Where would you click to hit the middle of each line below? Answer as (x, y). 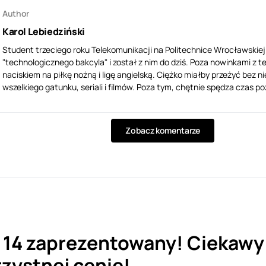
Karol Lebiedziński (44, 32)
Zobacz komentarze (163, 131)
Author (16, 14)
